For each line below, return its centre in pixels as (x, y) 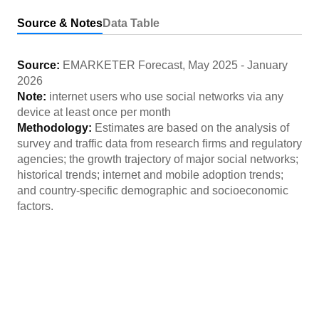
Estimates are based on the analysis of (192, 128)
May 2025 (213, 65)
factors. (35, 206)
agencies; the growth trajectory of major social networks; (158, 159)
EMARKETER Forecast (122, 65)
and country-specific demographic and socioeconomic (153, 190)
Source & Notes (60, 23)
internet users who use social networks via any (166, 96)
